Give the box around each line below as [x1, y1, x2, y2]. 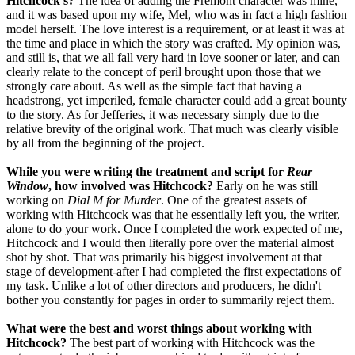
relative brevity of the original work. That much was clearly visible [6, 122, 338, 136]
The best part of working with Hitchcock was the [67, 336, 315, 350]
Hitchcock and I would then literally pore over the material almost [6, 236, 334, 250]
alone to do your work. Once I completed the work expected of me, [6, 222, 342, 236]
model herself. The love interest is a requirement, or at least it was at [6, 22, 344, 36]
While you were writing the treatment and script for [6, 165, 287, 179]
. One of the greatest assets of [161, 193, 307, 208]
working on [6, 193, 67, 208]
